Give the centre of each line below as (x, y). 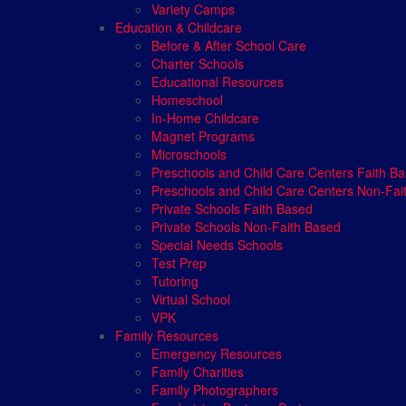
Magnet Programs (203, 135)
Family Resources (167, 335)
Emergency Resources (217, 353)
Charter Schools (198, 63)
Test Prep (179, 262)
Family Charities (198, 371)
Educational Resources (217, 81)
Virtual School (191, 299)
